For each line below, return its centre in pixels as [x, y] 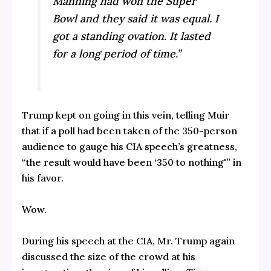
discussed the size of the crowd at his [108, 256]
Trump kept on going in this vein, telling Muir [125, 115]
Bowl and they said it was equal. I [136, 18]
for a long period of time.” [117, 53]
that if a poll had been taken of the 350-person [129, 131]
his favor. [42, 178]
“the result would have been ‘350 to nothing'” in [131, 162]
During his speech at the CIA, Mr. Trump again [128, 240]
